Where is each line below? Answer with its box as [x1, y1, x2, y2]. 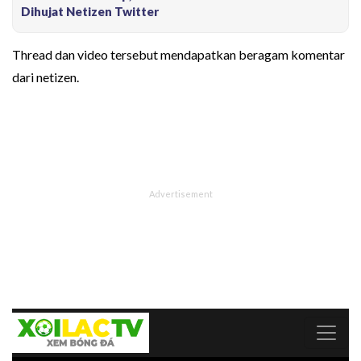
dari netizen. [12, 69, 79, 85]
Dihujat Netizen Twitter [21, 4, 159, 19]
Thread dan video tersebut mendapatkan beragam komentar [12, 47, 345, 63]
